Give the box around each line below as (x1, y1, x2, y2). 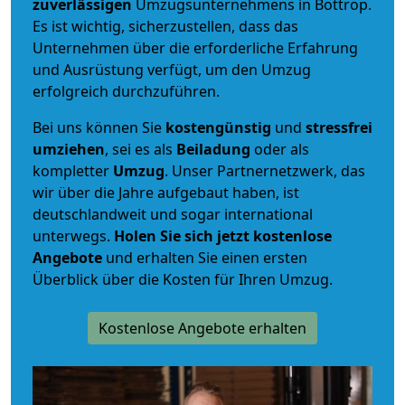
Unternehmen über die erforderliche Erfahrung (33, 37, 358, 58)
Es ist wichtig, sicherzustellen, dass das (33, 15, 298, 36)
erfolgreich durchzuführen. (33, 80, 220, 101)
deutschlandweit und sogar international (33, 203, 313, 224)
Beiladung (176, 138, 250, 159)
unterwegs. (33, 225, 114, 246)
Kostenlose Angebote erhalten (99, 317, 306, 338)
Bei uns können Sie (33, 117, 165, 137)
